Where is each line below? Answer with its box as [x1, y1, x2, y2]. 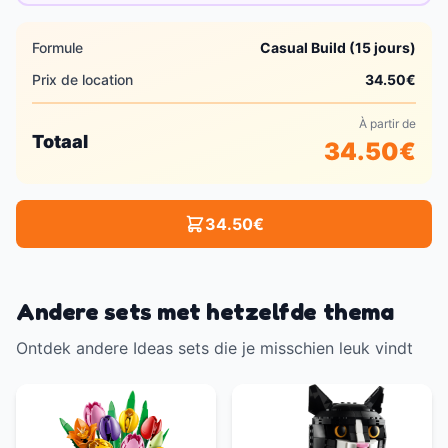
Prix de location [32, 71, 133, 89]
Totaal [32, 131, 88, 153]
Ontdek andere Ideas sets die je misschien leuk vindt [16, 338, 413, 359]
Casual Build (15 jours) [260, 39, 416, 57]
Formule [32, 39, 83, 57]
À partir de [359, 116, 416, 132]
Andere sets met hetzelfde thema [16, 297, 394, 327]
